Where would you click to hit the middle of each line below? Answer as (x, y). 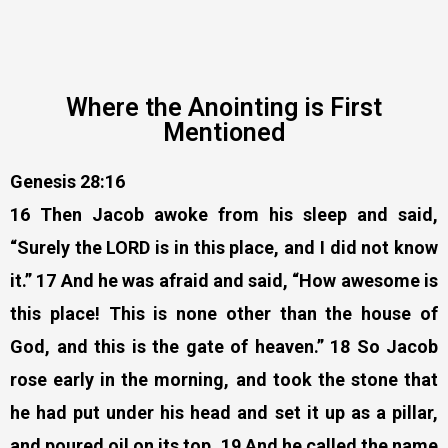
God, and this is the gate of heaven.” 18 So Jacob (224, 347)
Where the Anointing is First (224, 108)
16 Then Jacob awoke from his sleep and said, (224, 215)
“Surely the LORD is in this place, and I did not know (224, 248)
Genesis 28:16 (67, 182)
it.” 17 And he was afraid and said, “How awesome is (224, 281)
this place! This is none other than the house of (224, 314)
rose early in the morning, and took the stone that (224, 380)
